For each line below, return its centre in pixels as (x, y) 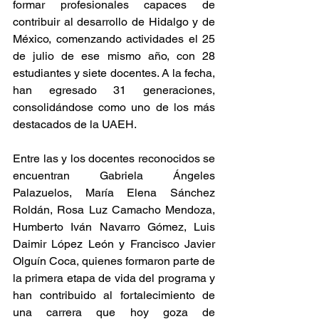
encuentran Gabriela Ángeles (114, 176)
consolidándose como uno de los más (114, 107)
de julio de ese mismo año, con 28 (114, 56)
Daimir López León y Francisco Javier (114, 244)
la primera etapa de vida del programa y (114, 278)
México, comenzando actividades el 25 (114, 39)
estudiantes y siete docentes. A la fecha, (114, 73)
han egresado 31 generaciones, (114, 90)
